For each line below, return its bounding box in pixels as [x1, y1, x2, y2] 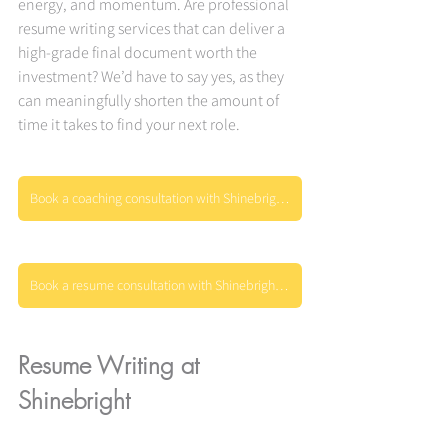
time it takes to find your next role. [18, 114, 240, 135]
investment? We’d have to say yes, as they [18, 66, 287, 87]
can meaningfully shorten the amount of [18, 90, 282, 111]
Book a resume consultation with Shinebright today [275, 276, 288, 295]
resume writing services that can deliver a [18, 18, 288, 39]
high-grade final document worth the [18, 42, 260, 63]
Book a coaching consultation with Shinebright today [276, 189, 289, 208]
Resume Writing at [18, 349, 206, 382]
